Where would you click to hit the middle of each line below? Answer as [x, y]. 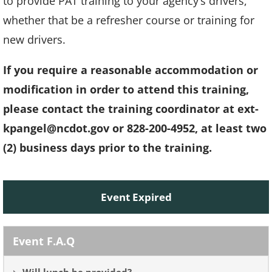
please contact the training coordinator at [120, 109]
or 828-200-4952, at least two [189, 128]
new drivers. [34, 39]
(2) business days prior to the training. [107, 148]
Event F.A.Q [44, 241]
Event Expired [136, 197]
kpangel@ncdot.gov [58, 128]
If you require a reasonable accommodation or [131, 70]
